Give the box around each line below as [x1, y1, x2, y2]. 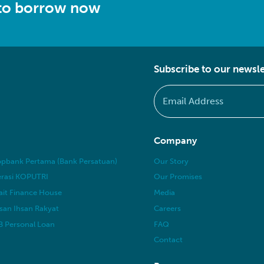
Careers [154, 203, 181, 213]
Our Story [154, 156, 189, 166]
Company [154, 134, 197, 146]
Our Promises [154, 171, 203, 181]
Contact [154, 235, 183, 245]
